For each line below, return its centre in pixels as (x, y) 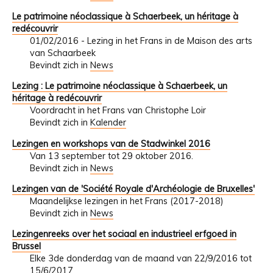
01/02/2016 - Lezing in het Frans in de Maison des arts (141, 41)
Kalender (108, 123)
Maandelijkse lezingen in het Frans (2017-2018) (126, 201)
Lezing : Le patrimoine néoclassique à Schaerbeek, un (120, 86)
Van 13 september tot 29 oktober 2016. (111, 156)
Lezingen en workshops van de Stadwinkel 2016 (111, 144)
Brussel (27, 246)
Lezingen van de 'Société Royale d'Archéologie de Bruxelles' (133, 189)
